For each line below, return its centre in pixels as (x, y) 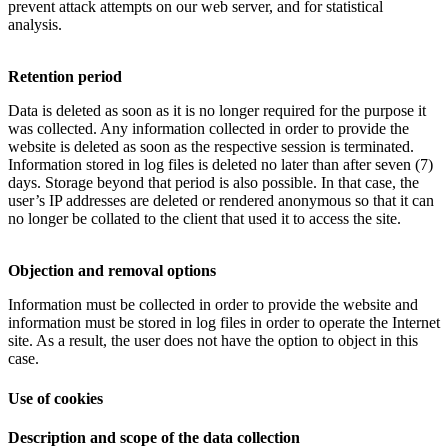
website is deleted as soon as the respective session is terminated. (211, 147)
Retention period (65, 77)
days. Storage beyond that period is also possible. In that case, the (213, 183)
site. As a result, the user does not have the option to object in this (213, 341)
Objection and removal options (112, 271)
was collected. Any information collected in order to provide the (208, 129)
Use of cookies (55, 398)
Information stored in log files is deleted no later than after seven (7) (220, 165)
